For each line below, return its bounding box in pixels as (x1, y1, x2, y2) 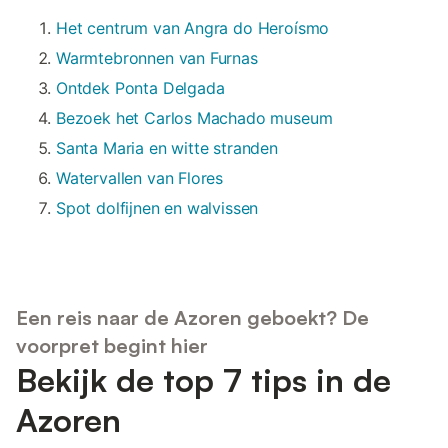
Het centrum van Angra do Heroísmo (56, 18, 330, 39)
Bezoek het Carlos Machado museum (56, 108, 333, 129)
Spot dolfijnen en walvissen (56, 198, 259, 219)
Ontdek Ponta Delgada (56, 78, 225, 99)
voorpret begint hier (16, 332, 208, 358)
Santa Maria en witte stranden (56, 138, 278, 159)
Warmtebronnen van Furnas (56, 48, 258, 69)
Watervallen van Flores (56, 168, 224, 189)
